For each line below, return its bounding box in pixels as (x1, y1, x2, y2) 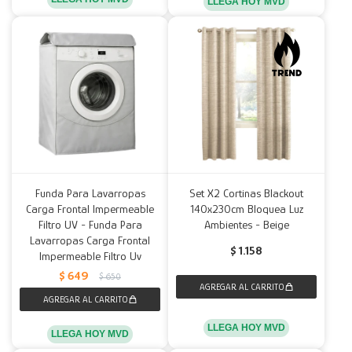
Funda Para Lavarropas (35, 186, 145, 200)
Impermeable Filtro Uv (38, 249, 141, 262)
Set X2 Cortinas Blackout (189, 186, 303, 200)
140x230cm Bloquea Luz (189, 202, 303, 215)
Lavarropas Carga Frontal (30, 233, 150, 247)
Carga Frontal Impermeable (26, 202, 154, 215)
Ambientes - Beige (203, 218, 289, 231)
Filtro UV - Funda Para (38, 218, 142, 231)
